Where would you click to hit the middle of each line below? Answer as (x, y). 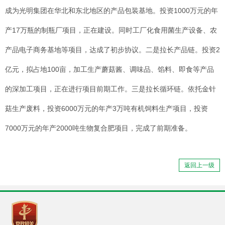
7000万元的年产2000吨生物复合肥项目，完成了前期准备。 (98, 128)
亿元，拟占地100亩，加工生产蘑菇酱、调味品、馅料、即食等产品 (109, 70)
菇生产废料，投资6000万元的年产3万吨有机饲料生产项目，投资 (106, 109)
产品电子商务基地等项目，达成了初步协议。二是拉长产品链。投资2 (113, 50)
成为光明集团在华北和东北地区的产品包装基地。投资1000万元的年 (111, 11)
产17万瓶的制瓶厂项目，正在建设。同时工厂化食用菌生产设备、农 (111, 30)
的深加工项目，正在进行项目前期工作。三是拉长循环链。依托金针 (110, 89)
